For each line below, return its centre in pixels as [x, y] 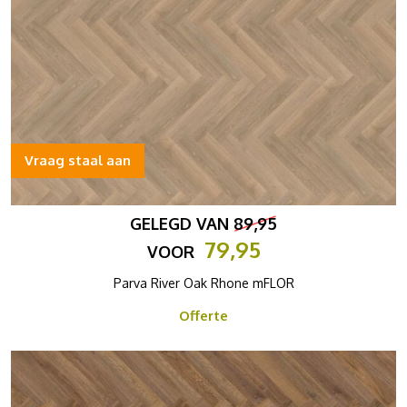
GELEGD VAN [182, 223]
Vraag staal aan [78, 160]
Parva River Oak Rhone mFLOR [203, 283]
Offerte [203, 316]
